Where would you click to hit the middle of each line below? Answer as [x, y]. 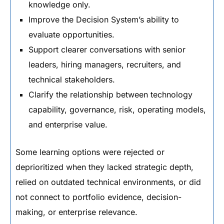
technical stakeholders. [72, 79]
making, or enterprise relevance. [76, 212]
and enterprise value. [68, 124]
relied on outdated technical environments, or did [108, 182]
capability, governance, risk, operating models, [117, 109]
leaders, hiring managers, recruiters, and [105, 64]
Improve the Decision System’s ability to [104, 19]
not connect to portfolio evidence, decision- [98, 197]
